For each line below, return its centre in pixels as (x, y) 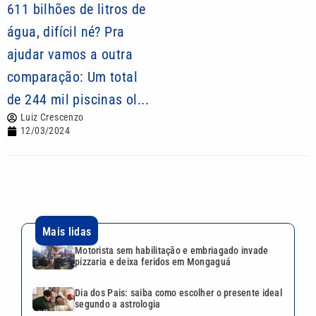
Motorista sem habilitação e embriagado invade (172, 250)
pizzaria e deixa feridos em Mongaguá (153, 262)
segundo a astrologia (118, 304)
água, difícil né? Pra (66, 32)
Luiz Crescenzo (52, 117)
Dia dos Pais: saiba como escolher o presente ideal (178, 292)
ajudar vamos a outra (70, 54)
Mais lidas (67, 232)
